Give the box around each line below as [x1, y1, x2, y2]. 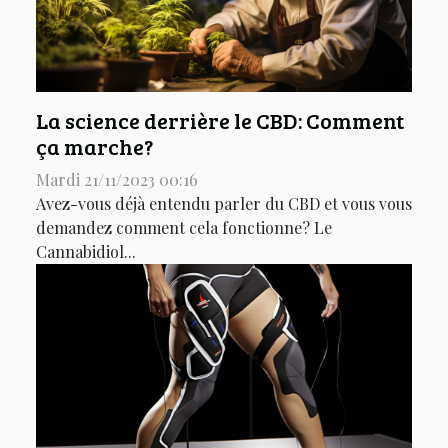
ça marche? [36, 132, 153, 162]
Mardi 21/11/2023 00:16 [36, 169, 198, 191]
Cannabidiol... [36, 241, 136, 263]
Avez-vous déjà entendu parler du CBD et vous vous [36, 193, 412, 215]
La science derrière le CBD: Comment [36, 106, 404, 136]
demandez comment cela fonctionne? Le [36, 217, 332, 239]
